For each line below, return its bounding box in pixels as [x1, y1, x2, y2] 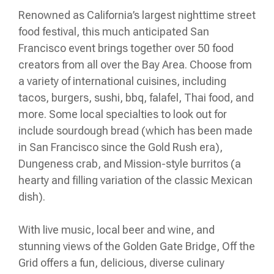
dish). [18, 190, 48, 204]
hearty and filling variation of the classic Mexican [18, 174, 253, 187]
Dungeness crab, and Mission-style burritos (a [18, 157, 241, 171]
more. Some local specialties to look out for [18, 108, 227, 121]
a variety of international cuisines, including [18, 75, 226, 88]
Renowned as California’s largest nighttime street [18, 9, 256, 22]
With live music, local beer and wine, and [18, 223, 215, 237]
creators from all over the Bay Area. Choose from [18, 58, 252, 72]
